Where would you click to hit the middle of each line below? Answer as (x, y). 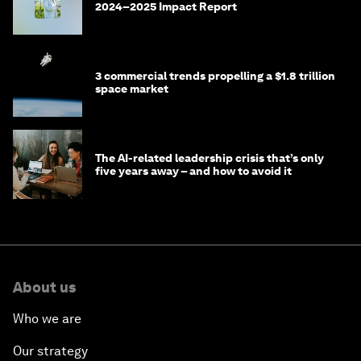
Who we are (47, 318)
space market (132, 88)
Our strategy (50, 351)
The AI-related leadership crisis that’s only (210, 158)
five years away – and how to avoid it (193, 170)
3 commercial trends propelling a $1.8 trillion (215, 75)
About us (44, 287)
